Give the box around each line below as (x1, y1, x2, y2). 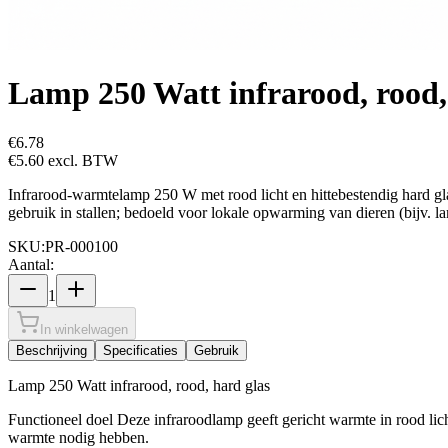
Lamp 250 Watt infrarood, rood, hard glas (8, 376, 270, 394)
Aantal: (8, 255, 54, 273)
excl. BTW (44, 151, 118, 169)
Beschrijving (16, 342, 87, 358)
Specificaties (103, 342, 178, 358)
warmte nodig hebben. (8, 428, 149, 446)
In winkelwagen (40, 321, 128, 337)
